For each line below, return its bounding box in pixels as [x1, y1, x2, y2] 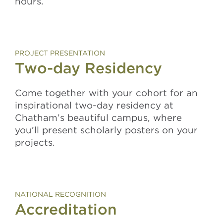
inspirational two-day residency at [15, 100, 173, 111]
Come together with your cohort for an [15, 87, 198, 98]
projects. [15, 137, 55, 148]
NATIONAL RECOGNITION [15, 190, 106, 198]
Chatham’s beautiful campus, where [15, 112, 182, 123]
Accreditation [15, 200, 117, 218]
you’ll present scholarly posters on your [15, 124, 198, 135]
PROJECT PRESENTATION [15, 49, 105, 57]
